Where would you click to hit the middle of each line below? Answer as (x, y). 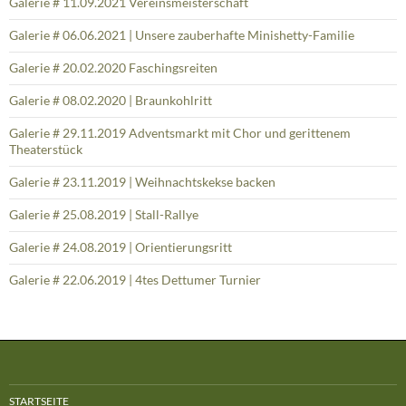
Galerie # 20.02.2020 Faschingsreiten (113, 68)
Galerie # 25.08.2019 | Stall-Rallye (104, 215)
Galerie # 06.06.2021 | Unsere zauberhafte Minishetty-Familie (182, 35)
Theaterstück (46, 150)
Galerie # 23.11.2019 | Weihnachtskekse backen (142, 182)
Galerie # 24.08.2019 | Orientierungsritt (121, 247)
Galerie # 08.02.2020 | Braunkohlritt (111, 101)
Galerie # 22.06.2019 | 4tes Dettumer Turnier (135, 280)
